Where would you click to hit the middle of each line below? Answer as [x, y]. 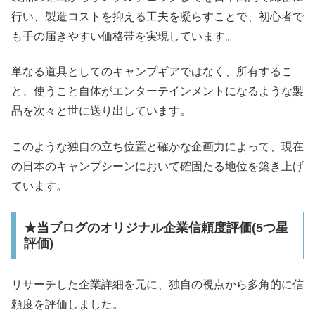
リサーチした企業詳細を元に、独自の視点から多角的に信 [157, 285]
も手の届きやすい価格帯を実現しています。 [124, 36]
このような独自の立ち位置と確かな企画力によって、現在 [157, 146]
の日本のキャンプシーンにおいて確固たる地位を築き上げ [157, 166]
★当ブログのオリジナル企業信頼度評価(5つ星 [156, 227]
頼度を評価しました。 [67, 304]
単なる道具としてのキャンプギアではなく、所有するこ [152, 72]
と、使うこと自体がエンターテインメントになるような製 [157, 91]
